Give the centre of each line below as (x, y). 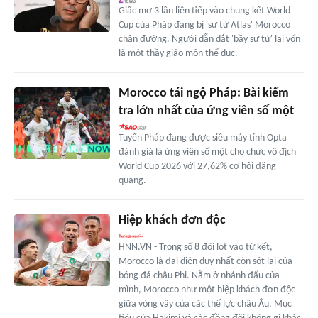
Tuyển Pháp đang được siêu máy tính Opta (202, 138)
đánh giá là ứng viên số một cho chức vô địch (207, 153)
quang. (132, 181)
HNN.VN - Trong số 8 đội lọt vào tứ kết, (195, 248)
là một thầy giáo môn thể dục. (178, 54)
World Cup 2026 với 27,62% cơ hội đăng (197, 167)
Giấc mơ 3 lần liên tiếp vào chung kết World (204, 11)
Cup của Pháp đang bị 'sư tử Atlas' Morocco (204, 26)
